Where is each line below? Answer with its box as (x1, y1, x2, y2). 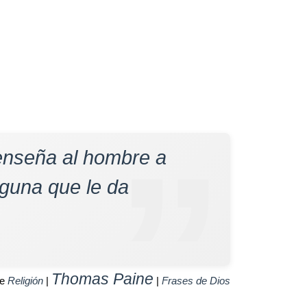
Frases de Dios (162, 275, 230, 286)
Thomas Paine (51, 270, 153, 288)
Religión (8, 275, 43, 286)
